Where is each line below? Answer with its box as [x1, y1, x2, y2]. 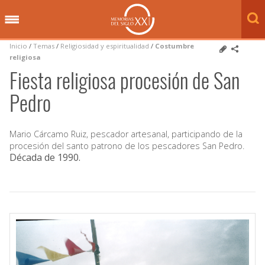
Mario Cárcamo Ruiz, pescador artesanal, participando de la [9, 128, 243, 140]
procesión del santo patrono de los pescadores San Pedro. [9, 140, 244, 151]
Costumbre [155, 41, 194, 50]
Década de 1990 [9, 150, 79, 164]
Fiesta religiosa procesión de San [9, 64, 240, 96]
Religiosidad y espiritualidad [60, 41, 149, 50]
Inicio [9, 41, 27, 50]
